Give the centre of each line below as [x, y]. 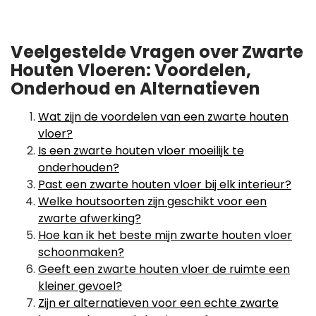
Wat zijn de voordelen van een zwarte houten [163, 117]
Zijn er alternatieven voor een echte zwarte [158, 303]
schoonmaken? [81, 252]
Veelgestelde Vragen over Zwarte [157, 52]
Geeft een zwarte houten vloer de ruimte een [164, 269]
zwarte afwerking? [90, 218]
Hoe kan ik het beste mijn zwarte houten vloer [165, 235]
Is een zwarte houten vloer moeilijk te [141, 151]
